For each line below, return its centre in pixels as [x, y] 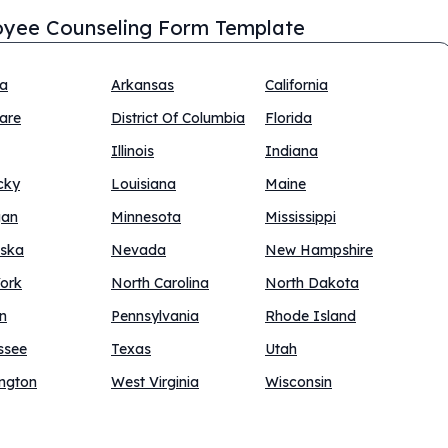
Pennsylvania [155, 316]
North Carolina [160, 283]
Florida [288, 118]
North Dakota [312, 283]
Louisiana [143, 184]
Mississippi [300, 217]
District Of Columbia [178, 118]
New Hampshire [319, 250]
